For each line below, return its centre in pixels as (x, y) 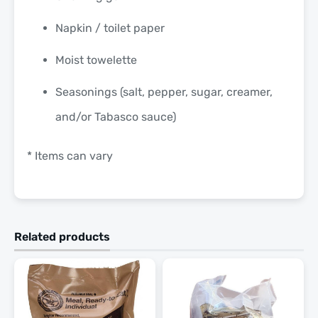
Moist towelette (96, 60)
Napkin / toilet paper (110, 28)
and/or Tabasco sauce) (116, 116)
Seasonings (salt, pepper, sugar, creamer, (164, 92)
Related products (62, 236)
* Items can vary (70, 155)
